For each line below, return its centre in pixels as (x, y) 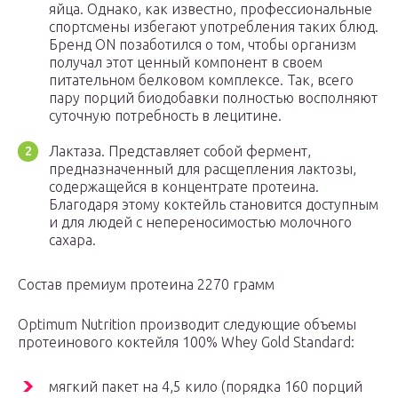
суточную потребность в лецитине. (165, 116)
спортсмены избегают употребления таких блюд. (214, 27)
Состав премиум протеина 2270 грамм (146, 285)
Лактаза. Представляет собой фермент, (180, 151)
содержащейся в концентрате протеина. (184, 187)
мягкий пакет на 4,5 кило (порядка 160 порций (206, 387)
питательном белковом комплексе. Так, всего (201, 80)
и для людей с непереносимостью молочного (200, 223)
